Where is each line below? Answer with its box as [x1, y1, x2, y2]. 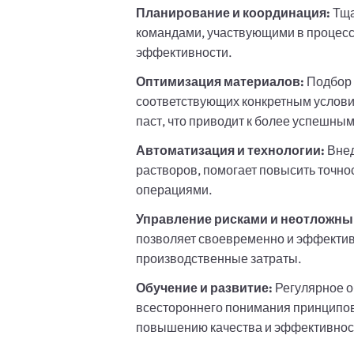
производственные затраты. [136, 250, 302, 266]
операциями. [136, 182, 213, 198]
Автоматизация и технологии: [136, 142, 327, 158]
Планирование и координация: [136, 5, 333, 21]
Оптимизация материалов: [136, 73, 307, 89]
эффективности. [136, 44, 232, 60]
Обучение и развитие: [136, 280, 275, 296]
